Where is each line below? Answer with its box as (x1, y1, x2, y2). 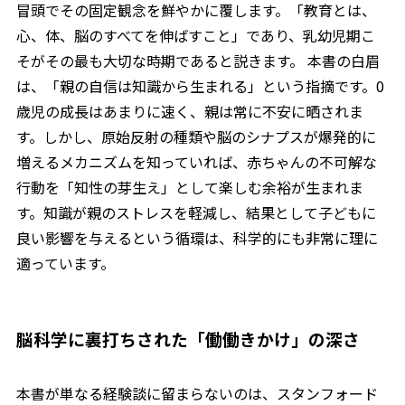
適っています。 (15, 251, 115, 274)
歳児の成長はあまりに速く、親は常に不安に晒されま (15, 99, 363, 122)
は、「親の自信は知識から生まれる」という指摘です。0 (15, 74, 384, 97)
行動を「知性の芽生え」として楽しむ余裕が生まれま (15, 175, 363, 198)
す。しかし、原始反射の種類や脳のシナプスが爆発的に (15, 125, 376, 147)
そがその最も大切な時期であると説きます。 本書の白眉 (15, 49, 380, 71)
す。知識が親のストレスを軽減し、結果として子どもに (15, 201, 376, 223)
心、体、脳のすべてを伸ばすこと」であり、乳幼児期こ (15, 24, 375, 46)
